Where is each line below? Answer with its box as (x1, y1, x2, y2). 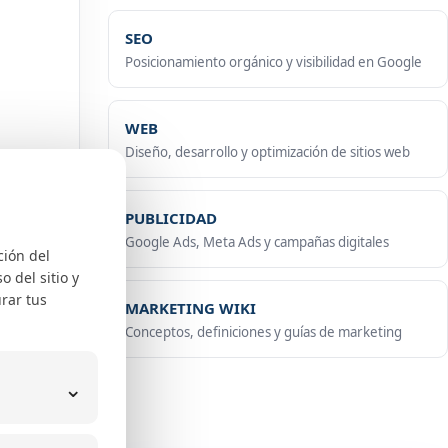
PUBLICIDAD (125, 208, 217, 228)
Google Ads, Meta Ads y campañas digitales (125, 233, 389, 251)
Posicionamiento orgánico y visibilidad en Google (125, 53, 422, 71)
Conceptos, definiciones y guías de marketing (125, 323, 402, 341)
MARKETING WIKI (125, 298, 256, 318)
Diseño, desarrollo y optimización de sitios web (125, 143, 410, 161)
